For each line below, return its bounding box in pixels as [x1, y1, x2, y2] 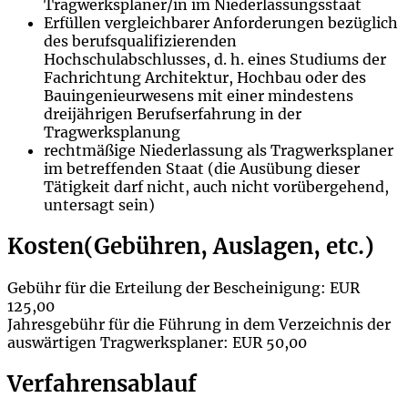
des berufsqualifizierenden [44, 31, 237, 50]
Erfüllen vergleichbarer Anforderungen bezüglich [44, 13, 398, 32]
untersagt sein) [44, 195, 155, 214]
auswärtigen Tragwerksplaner [7, 332, 223, 352]
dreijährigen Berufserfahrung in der [44, 104, 301, 123]
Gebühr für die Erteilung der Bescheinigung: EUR [7, 278, 360, 297]
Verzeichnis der [279, 314, 391, 333]
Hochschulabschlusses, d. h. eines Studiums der [44, 49, 386, 68]
